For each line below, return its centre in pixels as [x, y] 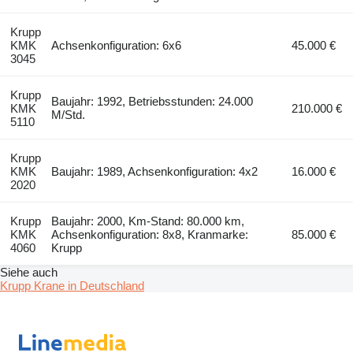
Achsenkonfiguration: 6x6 [117, 45]
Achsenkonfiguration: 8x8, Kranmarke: [150, 234]
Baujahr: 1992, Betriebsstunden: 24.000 [152, 101]
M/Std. [69, 114]
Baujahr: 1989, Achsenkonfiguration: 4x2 [155, 171]
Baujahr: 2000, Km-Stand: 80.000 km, [148, 221]
